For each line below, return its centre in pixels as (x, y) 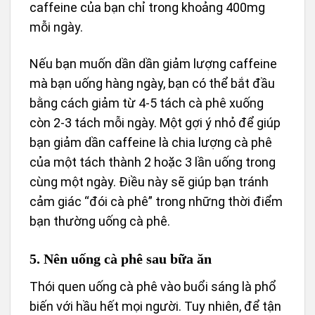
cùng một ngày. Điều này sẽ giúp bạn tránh (149, 181)
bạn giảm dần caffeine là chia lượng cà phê (151, 142)
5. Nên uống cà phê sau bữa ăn (121, 259)
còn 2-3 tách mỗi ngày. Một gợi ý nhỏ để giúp (155, 122)
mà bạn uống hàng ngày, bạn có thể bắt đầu (152, 83)
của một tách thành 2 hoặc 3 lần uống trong (153, 162)
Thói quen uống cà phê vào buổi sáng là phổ (153, 287)
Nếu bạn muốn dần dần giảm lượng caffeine (153, 63)
